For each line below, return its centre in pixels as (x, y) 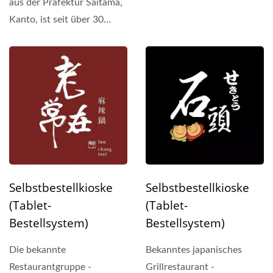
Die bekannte (37, 250)
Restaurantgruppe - (50, 267)
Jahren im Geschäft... (54, 36)
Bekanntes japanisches (194, 250)
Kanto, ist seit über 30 (56, 19)
